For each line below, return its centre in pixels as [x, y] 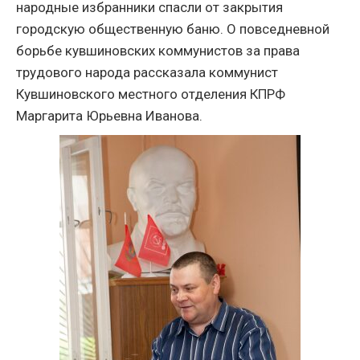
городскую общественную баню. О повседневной [173, 29]
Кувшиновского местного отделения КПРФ [151, 94]
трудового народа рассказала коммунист [147, 72]
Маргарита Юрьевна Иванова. [109, 116]
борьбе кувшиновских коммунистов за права [158, 51]
